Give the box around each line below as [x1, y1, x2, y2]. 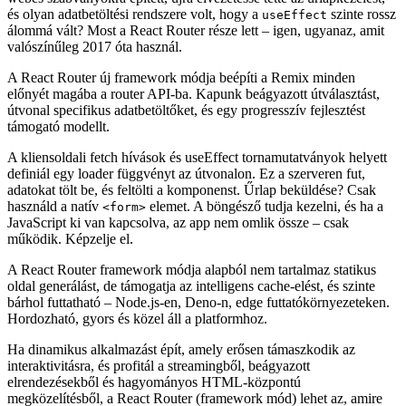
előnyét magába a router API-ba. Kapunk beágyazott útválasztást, [7, 137, 380, 153]
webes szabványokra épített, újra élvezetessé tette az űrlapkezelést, [7, 41, 385, 57]
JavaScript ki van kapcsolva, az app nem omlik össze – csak [7, 266, 349, 282]
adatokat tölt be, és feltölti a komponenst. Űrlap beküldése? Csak [7, 233, 376, 249]
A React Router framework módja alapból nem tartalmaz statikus [7, 313, 376, 329]
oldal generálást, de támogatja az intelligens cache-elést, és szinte [7, 329, 375, 345]
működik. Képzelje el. [7, 282, 133, 298]
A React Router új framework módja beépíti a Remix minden [7, 121, 355, 137]
